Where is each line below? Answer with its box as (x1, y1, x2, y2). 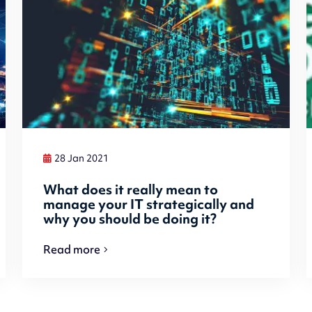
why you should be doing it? (43, 209, 217, 228)
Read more (43, 242, 101, 258)
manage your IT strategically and (43, 194, 255, 213)
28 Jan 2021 (54, 152, 109, 165)
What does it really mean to (43, 180, 219, 198)
